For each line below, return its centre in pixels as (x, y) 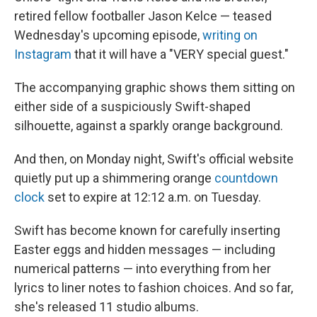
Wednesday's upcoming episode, (108, 35)
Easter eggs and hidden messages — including (145, 249)
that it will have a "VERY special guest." (180, 54)
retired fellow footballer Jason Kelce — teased (143, 16)
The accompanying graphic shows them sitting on (155, 87)
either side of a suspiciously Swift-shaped (132, 106)
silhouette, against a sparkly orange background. (149, 126)
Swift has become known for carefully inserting (147, 230)
